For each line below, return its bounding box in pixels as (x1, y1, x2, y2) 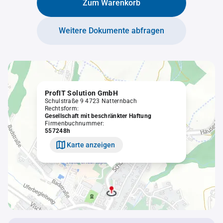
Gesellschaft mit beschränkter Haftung (45, 112, 152, 119)
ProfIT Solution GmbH (45, 89, 118, 97)
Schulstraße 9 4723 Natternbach (45, 98, 137, 105)
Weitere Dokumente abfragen (59, 26, 164, 35)
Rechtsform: (45, 105, 79, 112)
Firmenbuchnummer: (45, 120, 105, 127)
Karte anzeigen (67, 140, 115, 149)
